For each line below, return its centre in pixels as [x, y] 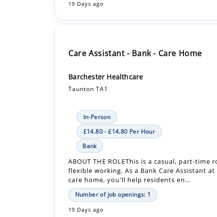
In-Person [97, 82]
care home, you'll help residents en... [130, 145]
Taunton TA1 [88, 54]
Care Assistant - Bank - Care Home [135, 18]
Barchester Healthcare [106, 42]
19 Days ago [86, 175]
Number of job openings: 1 [113, 159]
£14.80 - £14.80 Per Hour [119, 96]
